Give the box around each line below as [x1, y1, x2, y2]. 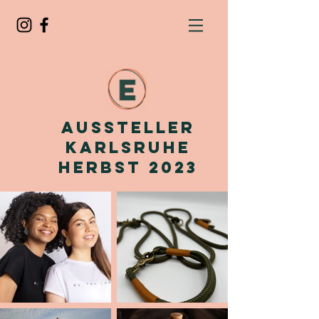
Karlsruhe [65, 137, 191, 157]
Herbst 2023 [58, 157, 198, 177]
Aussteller [61, 117, 195, 137]
